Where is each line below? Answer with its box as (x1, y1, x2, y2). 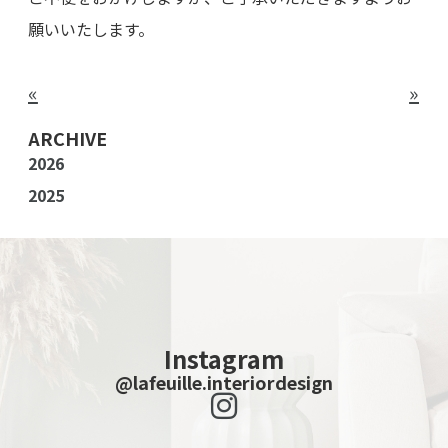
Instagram (164, 341, 284, 377)
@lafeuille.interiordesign (115, 369, 333, 396)
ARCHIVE (27, 125, 107, 152)
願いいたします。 (27, 17, 154, 42)
